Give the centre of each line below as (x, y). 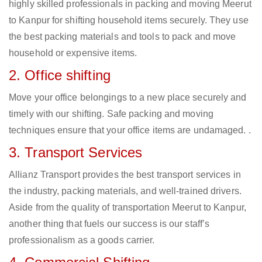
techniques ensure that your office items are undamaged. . (130, 130)
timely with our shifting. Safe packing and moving (111, 114)
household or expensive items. (73, 53)
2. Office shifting (60, 75)
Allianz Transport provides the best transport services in (125, 175)
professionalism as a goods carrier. (82, 240)
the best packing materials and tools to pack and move (123, 37)
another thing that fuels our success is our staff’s (109, 224)
